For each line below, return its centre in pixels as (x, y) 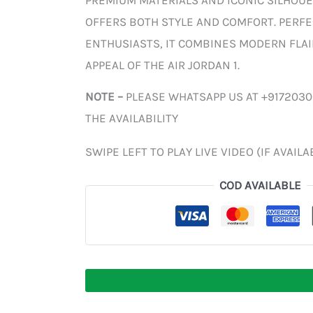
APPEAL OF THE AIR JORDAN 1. (162, 65)
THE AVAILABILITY (132, 118)
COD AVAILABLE (260, 185)
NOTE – (105, 96)
